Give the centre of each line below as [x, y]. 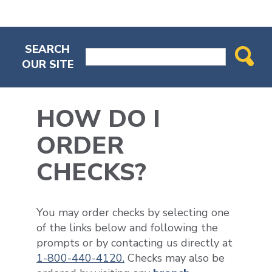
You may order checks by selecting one [133, 212]
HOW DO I [98, 119]
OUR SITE [47, 64]
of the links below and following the [127, 227]
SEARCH [48, 49]
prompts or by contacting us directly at [134, 243]
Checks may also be [175, 258]
